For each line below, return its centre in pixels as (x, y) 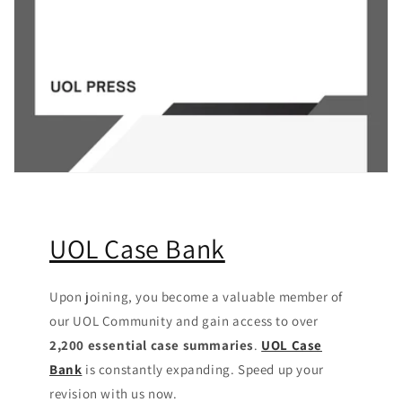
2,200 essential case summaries (152, 345)
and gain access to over (247, 320)
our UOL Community (111, 320)
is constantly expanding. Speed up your (203, 369)
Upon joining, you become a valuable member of (197, 296)
